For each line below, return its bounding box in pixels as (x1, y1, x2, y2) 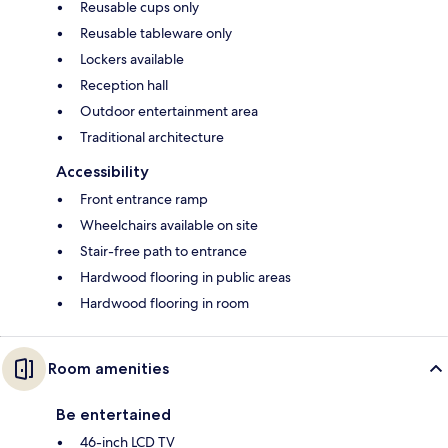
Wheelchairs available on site (80, 216, 258, 235)
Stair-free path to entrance (80, 242, 247, 261)
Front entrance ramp (80, 190, 208, 209)
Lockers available (80, 50, 184, 69)
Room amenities (48, 359, 169, 379)
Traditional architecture (80, 128, 224, 147)
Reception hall (80, 76, 168, 95)
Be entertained (56, 405, 171, 425)
